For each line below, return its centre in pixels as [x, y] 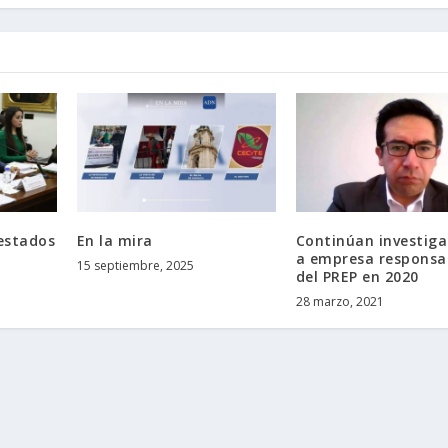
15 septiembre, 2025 [135, 266]
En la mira [114, 241]
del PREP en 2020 [357, 277]
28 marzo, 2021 [339, 302]
